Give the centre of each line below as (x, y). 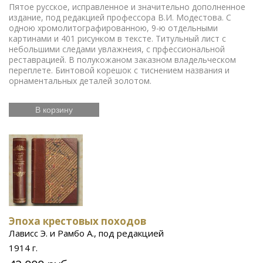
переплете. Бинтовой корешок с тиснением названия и (119, 70)
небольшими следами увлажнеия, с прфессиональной (117, 49)
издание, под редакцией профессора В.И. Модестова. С (120, 17)
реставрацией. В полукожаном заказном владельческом (122, 60)
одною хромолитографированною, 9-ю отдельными (113, 28)
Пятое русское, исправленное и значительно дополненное (127, 7)
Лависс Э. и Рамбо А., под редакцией (86, 233)
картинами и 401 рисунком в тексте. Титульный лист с (117, 38)
